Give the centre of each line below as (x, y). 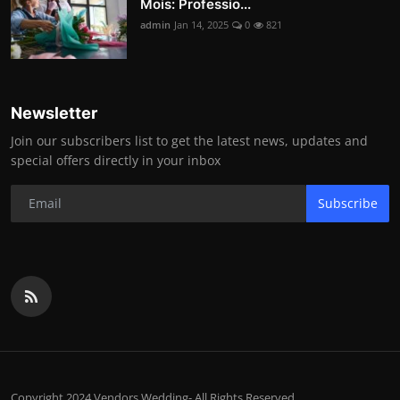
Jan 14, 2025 (201, 24)
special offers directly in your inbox (116, 160)
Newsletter (54, 112)
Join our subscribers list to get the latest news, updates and (189, 140)
